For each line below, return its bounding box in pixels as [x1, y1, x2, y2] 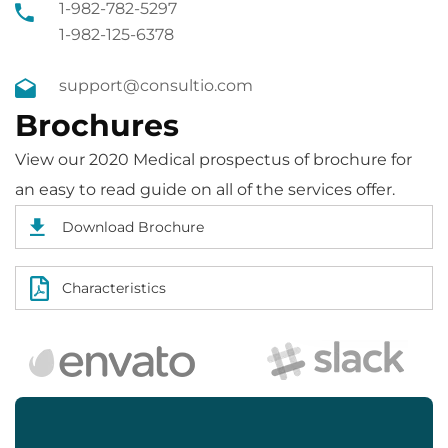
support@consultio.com [59, 76, 253, 95]
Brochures [15, 107, 179, 144]
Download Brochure [62, 218, 204, 236]
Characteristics [62, 279, 166, 297]
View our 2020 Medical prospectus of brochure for [15, 150, 412, 169]
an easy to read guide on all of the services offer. [15, 180, 395, 199]
